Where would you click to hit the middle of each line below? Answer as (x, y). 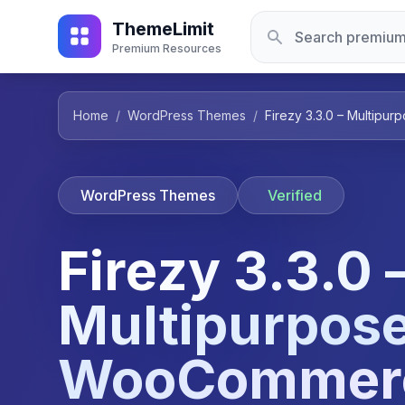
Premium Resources (167, 48)
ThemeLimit (163, 29)
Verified (295, 195)
